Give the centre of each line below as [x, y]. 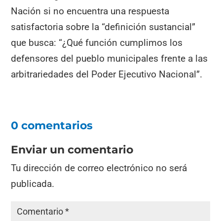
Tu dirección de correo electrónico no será [99, 168]
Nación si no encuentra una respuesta [90, 11]
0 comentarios [52, 126]
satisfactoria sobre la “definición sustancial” [103, 27]
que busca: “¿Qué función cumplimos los [97, 43]
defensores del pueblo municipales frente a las [110, 59]
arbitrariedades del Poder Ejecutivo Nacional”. [107, 74]
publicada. [33, 184]
